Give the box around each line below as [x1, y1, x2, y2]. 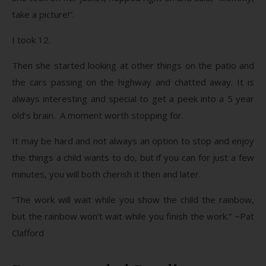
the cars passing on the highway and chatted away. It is [12, 75, 254, 88]
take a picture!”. [12, 8, 74, 20]
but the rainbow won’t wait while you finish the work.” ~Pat [12, 210, 254, 222]
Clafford [12, 226, 44, 239]
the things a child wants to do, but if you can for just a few [12, 151, 254, 163]
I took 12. [12, 33, 50, 46]
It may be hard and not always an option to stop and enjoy [12, 134, 254, 147]
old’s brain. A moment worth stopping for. [12, 109, 183, 121]
